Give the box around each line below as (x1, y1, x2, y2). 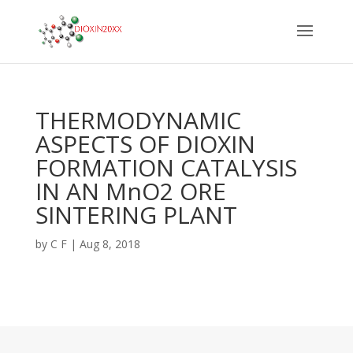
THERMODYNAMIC (35, 104, 241, 136)
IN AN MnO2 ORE (35, 175, 226, 207)
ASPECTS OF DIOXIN (35, 128, 255, 160)
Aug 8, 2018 (79, 236, 140, 251)
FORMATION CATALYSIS (35, 151, 297, 184)
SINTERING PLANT (35, 199, 237, 231)
